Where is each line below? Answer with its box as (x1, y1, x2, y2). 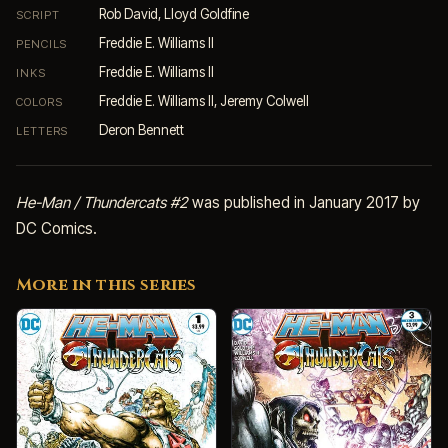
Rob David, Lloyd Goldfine (96, 5, 249, 22)
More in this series (16, 273, 197, 296)
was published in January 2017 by (188, 192, 420, 212)
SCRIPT (16, 7, 60, 22)
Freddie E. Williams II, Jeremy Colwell (96, 92, 309, 109)
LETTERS (16, 123, 69, 138)
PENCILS (16, 36, 68, 51)
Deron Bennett (96, 121, 184, 138)
